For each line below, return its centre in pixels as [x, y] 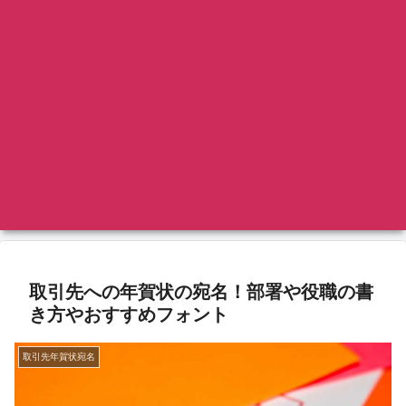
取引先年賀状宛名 [59, 357]
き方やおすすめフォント [129, 315]
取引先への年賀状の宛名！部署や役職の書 [201, 292]
